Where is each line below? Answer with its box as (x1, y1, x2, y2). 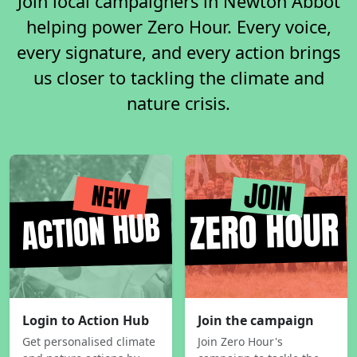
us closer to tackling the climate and (33, 66, 324, 90)
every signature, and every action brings (17, 41, 340, 65)
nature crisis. (127, 92, 230, 116)
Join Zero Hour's (198, 334, 283, 350)
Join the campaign (198, 312, 314, 330)
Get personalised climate (22, 334, 155, 350)
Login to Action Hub (22, 312, 149, 330)
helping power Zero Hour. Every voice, (25, 15, 331, 39)
